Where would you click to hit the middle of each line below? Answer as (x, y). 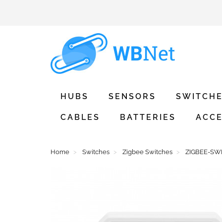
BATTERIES (148, 117)
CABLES (80, 117)
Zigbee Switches (147, 152)
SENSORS (132, 96)
